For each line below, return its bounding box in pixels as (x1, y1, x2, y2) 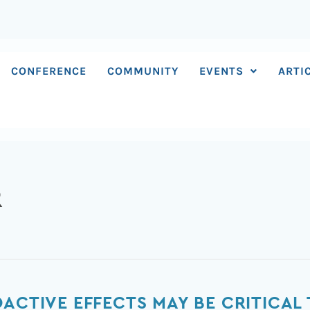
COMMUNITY (107, 64, 179, 77)
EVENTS (199, 64, 244, 77)
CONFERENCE (11, 64, 87, 77)
